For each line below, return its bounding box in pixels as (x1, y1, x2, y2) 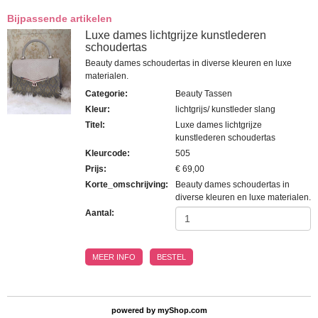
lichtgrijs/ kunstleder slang (175, 104, 275, 114)
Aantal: (85, 207, 114, 218)
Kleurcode (85, 148, 127, 158)
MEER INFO (92, 252, 136, 261)
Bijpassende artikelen (7, 12, 112, 24)
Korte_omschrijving (85, 179, 165, 190)
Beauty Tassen (175, 88, 232, 99)
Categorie (85, 88, 125, 99)
